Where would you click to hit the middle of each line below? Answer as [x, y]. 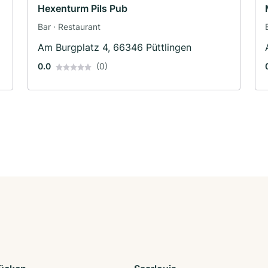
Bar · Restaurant [69, 26]
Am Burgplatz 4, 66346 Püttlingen [115, 47]
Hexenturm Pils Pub [83, 8]
